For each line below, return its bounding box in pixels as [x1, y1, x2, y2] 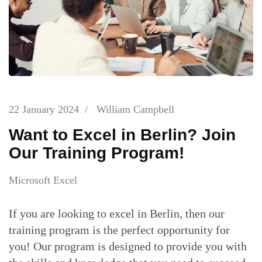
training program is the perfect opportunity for [9, 223, 230, 237]
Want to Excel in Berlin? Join [9, 125, 236, 144]
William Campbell [96, 103, 174, 115]
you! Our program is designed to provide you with [9, 240, 247, 253]
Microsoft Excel [9, 174, 77, 187]
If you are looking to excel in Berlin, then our [9, 207, 225, 220]
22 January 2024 [9, 103, 79, 115]
